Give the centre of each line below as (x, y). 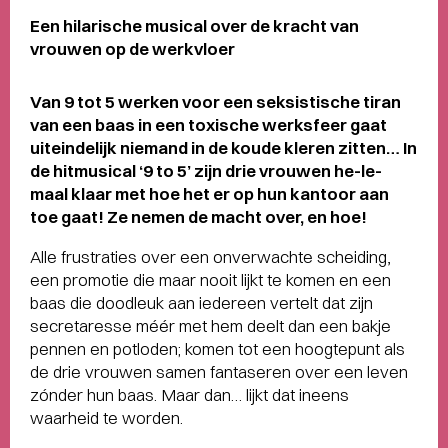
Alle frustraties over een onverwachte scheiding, (210, 256)
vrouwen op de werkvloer (132, 48)
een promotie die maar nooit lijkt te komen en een (210, 279)
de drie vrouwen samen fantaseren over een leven (219, 371)
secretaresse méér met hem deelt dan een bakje (210, 325)
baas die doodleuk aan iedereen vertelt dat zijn (201, 302)
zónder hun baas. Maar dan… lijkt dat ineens (189, 394)
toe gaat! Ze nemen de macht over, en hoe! (198, 216)
